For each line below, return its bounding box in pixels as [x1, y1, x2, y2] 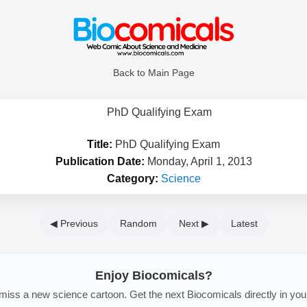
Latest [230, 218, 258, 230]
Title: [87, 138, 112, 151]
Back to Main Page [112, 67, 195, 79]
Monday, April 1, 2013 [144, 156, 252, 168]
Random [119, 218, 157, 230]
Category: [106, 173, 158, 185]
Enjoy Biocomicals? [95, 269, 212, 283]
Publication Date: [55, 156, 145, 168]
